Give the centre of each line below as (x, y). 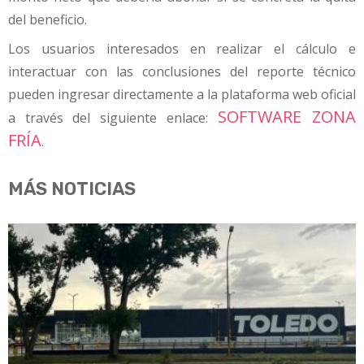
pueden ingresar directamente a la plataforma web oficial (182, 94)
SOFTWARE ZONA (287, 116)
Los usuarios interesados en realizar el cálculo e (182, 48)
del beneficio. (48, 20)
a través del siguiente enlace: (108, 117)
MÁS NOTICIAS (72, 189)
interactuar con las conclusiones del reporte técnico (182, 71)
